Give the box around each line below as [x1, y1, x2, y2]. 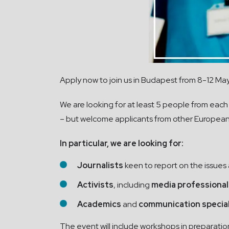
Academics [77, 199, 121, 210]
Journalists [77, 160, 125, 171]
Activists [77, 179, 113, 190]
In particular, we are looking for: [60, 138, 184, 149]
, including [113, 179, 151, 190]
